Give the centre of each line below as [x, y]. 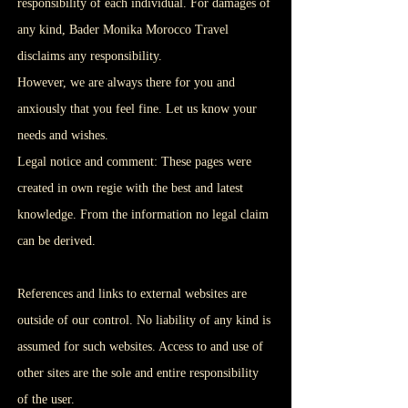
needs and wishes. [63, 135]
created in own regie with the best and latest [130, 188]
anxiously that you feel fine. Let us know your [137, 109]
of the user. [46, 399]
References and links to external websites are [132, 294]
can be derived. [56, 241]
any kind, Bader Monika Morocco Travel [123, 30]
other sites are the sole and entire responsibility [138, 373]
